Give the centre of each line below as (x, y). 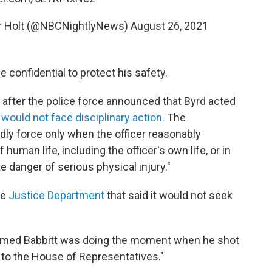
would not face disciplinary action (82, 118)
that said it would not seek (168, 195)
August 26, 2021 (169, 26)
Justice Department (56, 195)
